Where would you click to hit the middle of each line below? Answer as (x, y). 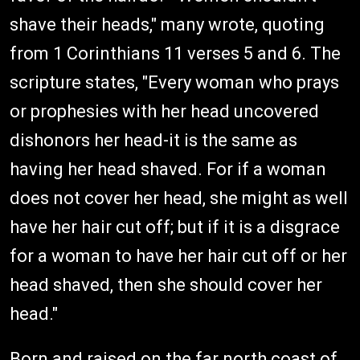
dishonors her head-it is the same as (153, 140)
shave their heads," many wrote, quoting (167, 25)
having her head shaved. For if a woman (168, 169)
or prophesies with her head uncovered (164, 111)
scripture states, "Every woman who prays (174, 82)
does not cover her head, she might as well (179, 198)
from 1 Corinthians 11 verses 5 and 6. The (175, 53)
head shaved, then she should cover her (166, 285)
